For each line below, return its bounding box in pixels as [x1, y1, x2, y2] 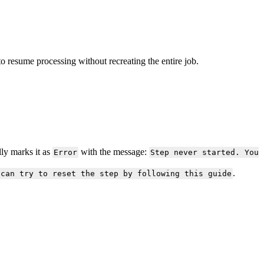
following [137, 169, 180, 179]
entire [161, 55, 182, 66]
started [202, 148, 235, 157]
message [113, 147, 144, 157]
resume [8, 55, 34, 66]
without [78, 55, 107, 66]
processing [37, 55, 76, 66]
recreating [109, 55, 146, 66]
